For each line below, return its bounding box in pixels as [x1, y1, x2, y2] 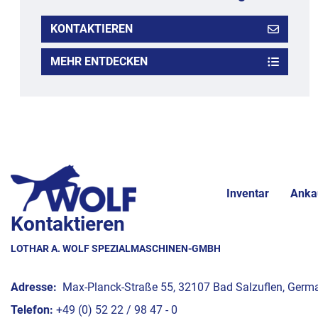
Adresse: [11, 280, 57, 295]
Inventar [226, 187, 269, 201]
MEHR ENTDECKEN [50, 55, 148, 69]
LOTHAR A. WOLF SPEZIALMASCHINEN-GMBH [11, 243, 221, 255]
